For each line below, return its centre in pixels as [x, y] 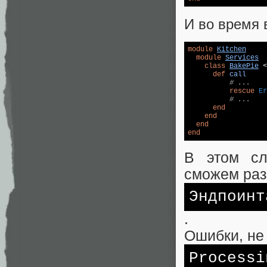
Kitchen [232, 49]
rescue [242, 91]
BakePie [244, 66]
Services [242, 58]
